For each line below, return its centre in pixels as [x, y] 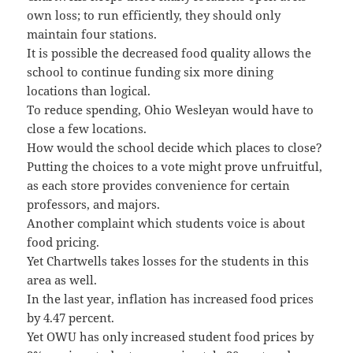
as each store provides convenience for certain [159, 185]
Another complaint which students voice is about [166, 223]
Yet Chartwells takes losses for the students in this [168, 260]
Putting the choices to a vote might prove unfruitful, [175, 166]
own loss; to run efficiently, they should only [154, 15]
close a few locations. [87, 128]
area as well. [62, 279]
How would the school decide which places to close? [175, 147]
